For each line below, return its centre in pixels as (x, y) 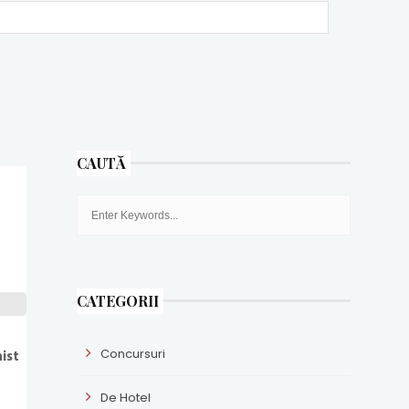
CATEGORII (118, 301)
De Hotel (126, 398)
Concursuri (133, 354)
